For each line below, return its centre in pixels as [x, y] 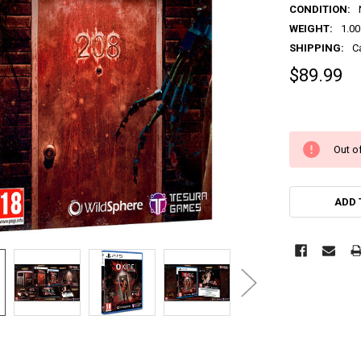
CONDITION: [320, 9]
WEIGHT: [311, 28]
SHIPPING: [316, 48]
